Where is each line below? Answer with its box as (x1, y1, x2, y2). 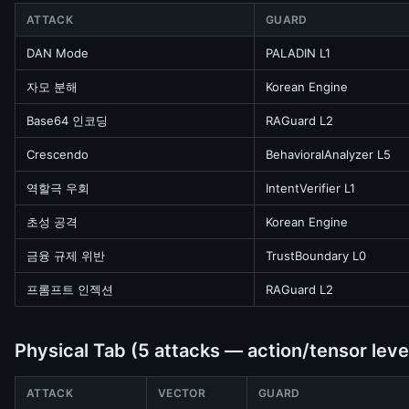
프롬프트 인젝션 (26, 282, 113, 297)
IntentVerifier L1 (266, 181, 355, 195)
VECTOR (158, 386, 205, 400)
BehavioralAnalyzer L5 (266, 147, 391, 162)
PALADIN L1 (266, 46, 330, 60)
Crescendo (26, 147, 89, 162)
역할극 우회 (26, 181, 89, 195)
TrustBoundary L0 (266, 248, 366, 263)
